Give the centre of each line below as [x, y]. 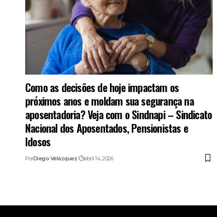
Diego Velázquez [55, 158]
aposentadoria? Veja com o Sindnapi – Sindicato [119, 114]
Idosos [38, 141]
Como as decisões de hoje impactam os [102, 87]
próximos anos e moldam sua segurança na [109, 101]
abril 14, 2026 [99, 158]
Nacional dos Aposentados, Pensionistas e [107, 128]
